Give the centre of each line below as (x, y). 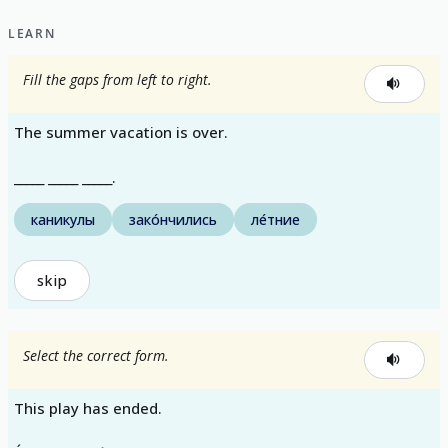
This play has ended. (88, 408)
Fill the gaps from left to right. (117, 79)
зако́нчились (173, 219)
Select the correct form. (96, 355)
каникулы (63, 219)
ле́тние (275, 219)
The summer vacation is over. (121, 132)
